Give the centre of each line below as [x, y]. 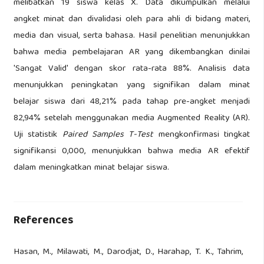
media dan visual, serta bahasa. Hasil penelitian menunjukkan [132, 36]
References [43, 221]
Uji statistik [38, 135]
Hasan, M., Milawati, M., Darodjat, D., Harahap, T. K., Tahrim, [128, 253]
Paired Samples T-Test [108, 135]
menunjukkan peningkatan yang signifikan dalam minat [132, 85]
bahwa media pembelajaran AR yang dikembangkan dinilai [132, 52]
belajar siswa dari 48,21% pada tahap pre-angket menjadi [132, 102]
